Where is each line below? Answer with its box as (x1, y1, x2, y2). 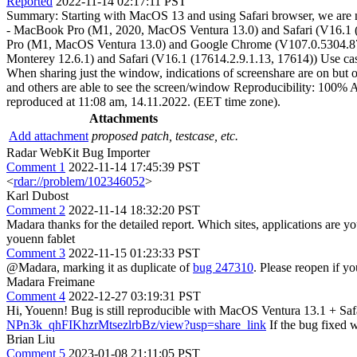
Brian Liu (6, 331, 55, 346)
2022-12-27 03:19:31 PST (69, 288, 201, 303)
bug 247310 (193, 260, 253, 274)
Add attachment (9, 128, 88, 143)
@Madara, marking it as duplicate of (6, 260, 193, 274)
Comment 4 (6, 288, 65, 303)
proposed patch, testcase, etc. (92, 128, 238, 143)
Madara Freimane (6, 274, 95, 288)
